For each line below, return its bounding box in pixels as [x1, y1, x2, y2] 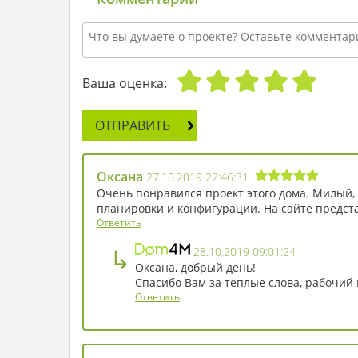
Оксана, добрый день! [135, 259, 256, 275]
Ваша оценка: [82, 74, 167, 92]
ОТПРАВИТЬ [95, 116, 170, 134]
